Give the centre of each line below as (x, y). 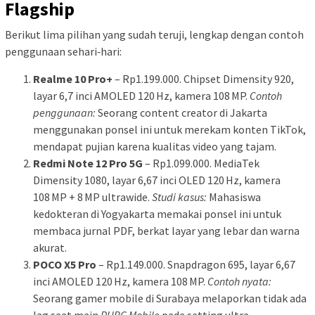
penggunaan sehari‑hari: (63, 52)
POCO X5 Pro (65, 265)
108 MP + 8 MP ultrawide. (92, 197)
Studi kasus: (179, 197)
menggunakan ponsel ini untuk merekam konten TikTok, (169, 130)
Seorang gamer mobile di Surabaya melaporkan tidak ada (170, 298)
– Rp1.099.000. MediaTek (201, 163)
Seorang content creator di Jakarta (181, 113)
